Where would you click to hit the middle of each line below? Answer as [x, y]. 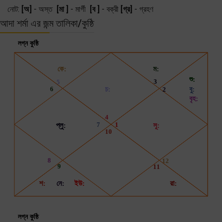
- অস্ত [44, 9]
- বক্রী [110, 9]
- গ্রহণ [144, 9]
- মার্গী [79, 9]
